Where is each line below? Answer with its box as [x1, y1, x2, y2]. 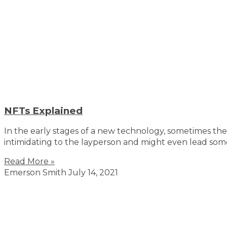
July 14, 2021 [68, 167, 118, 177]
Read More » [4, 156, 55, 166]
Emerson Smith [4, 167, 68, 177]
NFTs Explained [4, 104, 83, 117]
